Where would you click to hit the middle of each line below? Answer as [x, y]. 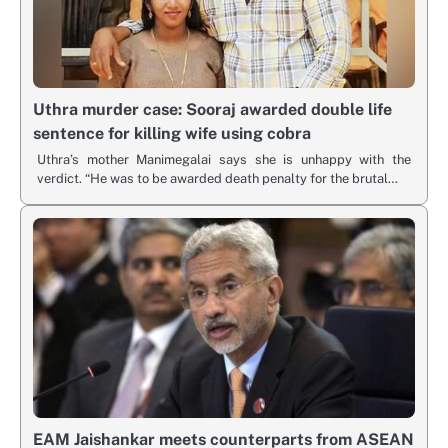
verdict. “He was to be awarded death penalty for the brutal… [217, 179]
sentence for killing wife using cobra [172, 134]
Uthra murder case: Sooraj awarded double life [212, 110]
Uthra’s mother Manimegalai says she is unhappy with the [224, 160]
